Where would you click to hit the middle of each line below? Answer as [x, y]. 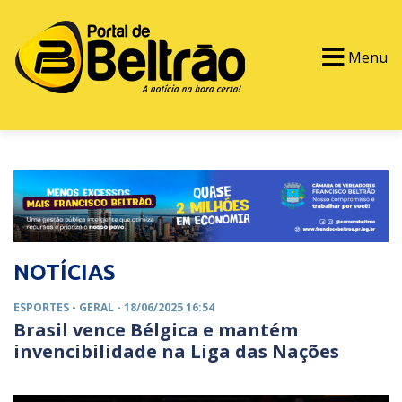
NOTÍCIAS [65, 273]
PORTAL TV [66, 147]
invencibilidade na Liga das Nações [176, 352]
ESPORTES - [46, 308]
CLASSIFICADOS [341, 147]
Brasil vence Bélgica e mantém [156, 330]
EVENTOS [201, 147]
